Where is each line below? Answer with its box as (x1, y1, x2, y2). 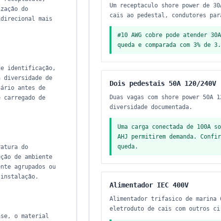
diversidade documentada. (109, 104, 192, 110)
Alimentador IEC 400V (109, 181, 188, 189)
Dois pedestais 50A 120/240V (109, 79, 216, 87)
